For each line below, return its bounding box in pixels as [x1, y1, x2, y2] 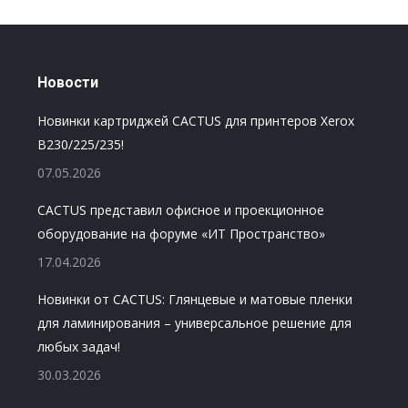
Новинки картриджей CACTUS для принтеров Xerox [36, 112, 354, 129]
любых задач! [36, 338, 120, 355]
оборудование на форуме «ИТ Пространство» [36, 225, 325, 242]
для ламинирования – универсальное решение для [36, 314, 352, 331]
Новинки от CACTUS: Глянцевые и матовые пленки [36, 291, 352, 308]
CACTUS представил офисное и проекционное [36, 201, 324, 219]
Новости [36, 74, 98, 91]
